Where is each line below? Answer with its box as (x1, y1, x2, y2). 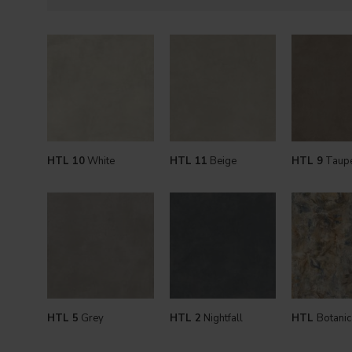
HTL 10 (47, 153, 85, 168)
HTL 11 (169, 153, 207, 168)
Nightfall (200, 311, 243, 326)
